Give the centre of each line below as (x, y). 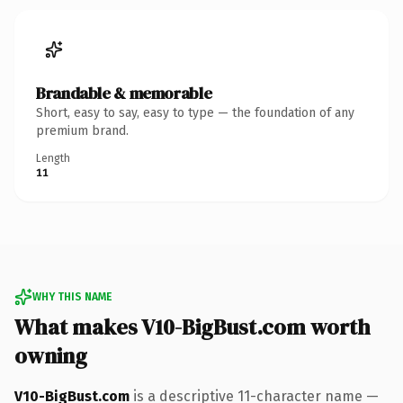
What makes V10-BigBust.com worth (193, 327)
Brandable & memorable (124, 93)
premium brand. (82, 130)
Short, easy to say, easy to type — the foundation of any (195, 112)
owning (51, 355)
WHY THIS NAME (72, 296)
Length (53, 158)
